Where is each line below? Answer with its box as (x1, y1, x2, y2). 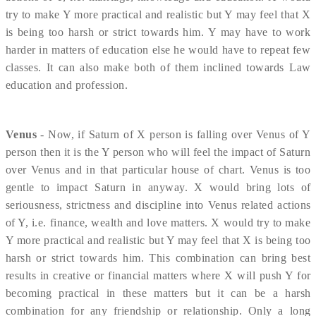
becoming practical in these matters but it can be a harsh (5, 287, 311, 299)
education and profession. (5, 79, 128, 91)
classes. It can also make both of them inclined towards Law (5, 61, 311, 73)
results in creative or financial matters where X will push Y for (5, 269, 311, 281)
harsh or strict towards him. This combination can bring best (5, 252, 311, 264)
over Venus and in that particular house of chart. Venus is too (5, 164, 311, 176)
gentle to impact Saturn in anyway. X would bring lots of (5, 181, 311, 193)
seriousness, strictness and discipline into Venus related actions (5, 199, 311, 211)
